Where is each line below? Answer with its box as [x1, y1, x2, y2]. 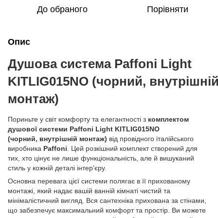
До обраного [37, 4, 88, 14]
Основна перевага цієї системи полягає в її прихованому [8, 177, 190, 185]
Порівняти [146, 4, 188, 14]
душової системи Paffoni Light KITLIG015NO [8, 125, 160, 133]
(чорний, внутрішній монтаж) [8, 134, 107, 143]
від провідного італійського [107, 134, 194, 143]
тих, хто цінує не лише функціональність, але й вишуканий [8, 154, 194, 162]
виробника [8, 144, 43, 152]
